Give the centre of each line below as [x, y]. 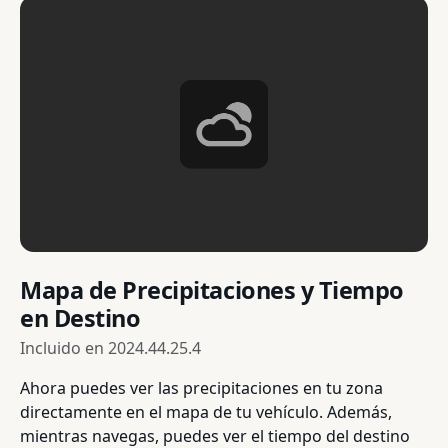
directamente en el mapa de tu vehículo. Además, [206, 411]
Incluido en [64, 347]
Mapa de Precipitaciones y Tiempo [212, 289]
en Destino [80, 317]
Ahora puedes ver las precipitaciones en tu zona [201, 387]
